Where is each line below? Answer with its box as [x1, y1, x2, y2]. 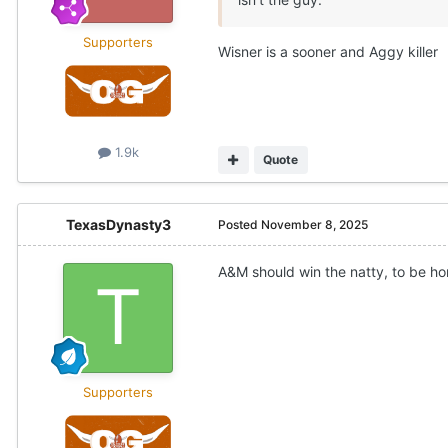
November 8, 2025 [261, 216, 368, 232]
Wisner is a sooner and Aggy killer [218, 43, 442, 61]
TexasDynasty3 [65, 215, 171, 233]
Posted [218, 216, 261, 232]
